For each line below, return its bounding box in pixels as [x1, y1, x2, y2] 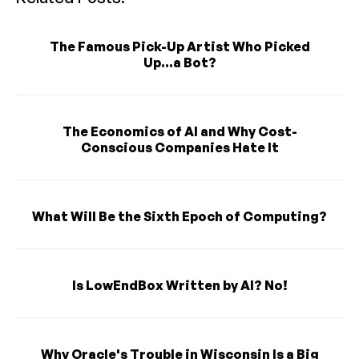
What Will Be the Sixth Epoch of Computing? [32, 208, 327, 224]
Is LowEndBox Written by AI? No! [71, 276, 288, 293]
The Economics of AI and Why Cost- [62, 123, 297, 139]
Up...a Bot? [143, 54, 216, 71]
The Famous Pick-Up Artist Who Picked [49, 38, 310, 54]
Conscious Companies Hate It [80, 139, 279, 155]
